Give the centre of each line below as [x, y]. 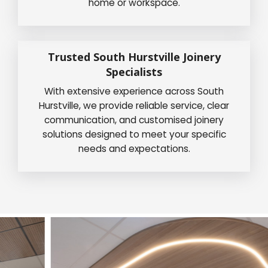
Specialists [134, 71]
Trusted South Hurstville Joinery [134, 57]
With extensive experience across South [134, 91]
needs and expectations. [134, 148]
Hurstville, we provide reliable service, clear [134, 105]
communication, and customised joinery [134, 120]
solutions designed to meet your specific [134, 134]
